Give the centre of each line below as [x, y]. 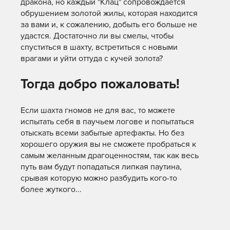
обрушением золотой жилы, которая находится [109, 14]
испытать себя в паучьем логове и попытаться [107, 122]
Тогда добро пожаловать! [102, 84]
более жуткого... [51, 190]
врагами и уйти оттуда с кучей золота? [93, 59]
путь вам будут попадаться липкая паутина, [101, 167]
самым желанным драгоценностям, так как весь [110, 156]
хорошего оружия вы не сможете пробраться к [108, 145]
